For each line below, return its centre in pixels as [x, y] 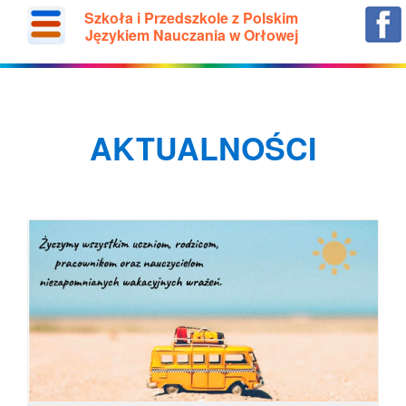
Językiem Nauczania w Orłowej [191, 35]
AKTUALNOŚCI [203, 148]
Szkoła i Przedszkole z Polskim [192, 18]
